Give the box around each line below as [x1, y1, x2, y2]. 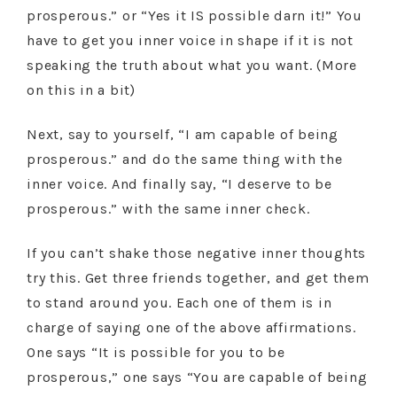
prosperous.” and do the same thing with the [27, 151, 343, 167]
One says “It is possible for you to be [27, 344, 285, 361]
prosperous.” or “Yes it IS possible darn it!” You [27, 7, 362, 24]
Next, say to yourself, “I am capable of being [27, 126, 339, 143]
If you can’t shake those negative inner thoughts [27, 245, 366, 261]
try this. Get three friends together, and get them [27, 269, 370, 286]
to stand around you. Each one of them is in [27, 294, 332, 311]
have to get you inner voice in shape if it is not [27, 32, 354, 49]
